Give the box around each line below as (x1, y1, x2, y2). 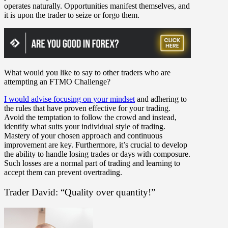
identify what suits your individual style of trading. (4, 122, 165, 131)
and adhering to (135, 95, 187, 104)
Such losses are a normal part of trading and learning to (4, 159, 180, 168)
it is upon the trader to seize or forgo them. (4, 10, 139, 19)
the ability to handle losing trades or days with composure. (4, 150, 190, 159)
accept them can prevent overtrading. (4, 168, 122, 177)
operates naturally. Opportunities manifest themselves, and (4, 1, 190, 10)
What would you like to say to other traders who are (4, 68, 170, 77)
